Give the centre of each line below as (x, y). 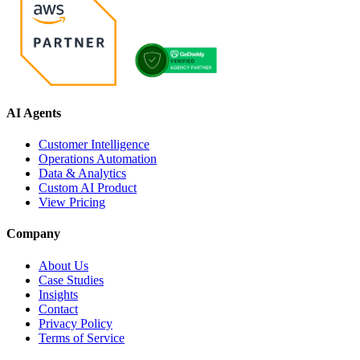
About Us (63, 265)
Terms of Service (82, 337)
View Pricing (72, 202)
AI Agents (34, 112)
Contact (58, 309)
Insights (58, 294)
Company (33, 234)
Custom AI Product (88, 188)
